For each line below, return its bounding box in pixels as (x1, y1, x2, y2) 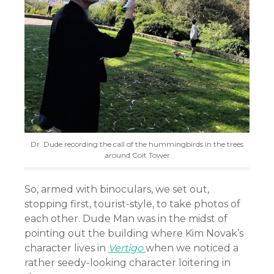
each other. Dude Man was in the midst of (24, 212, 228, 224)
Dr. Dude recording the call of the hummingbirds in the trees (31, 139, 243, 149)
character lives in (24, 242, 108, 254)
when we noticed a (146, 242, 239, 254)
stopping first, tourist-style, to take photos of (24, 198, 240, 210)
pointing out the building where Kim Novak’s (24, 227, 243, 239)
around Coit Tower (104, 150, 170, 160)
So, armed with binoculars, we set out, (24, 183, 209, 195)
